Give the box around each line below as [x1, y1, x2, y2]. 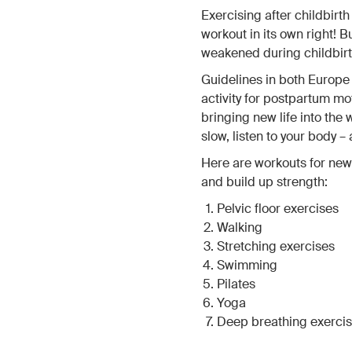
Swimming [216, 257, 277, 273]
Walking [216, 219, 262, 236]
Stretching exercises [216, 238, 335, 255]
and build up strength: [200, 174, 328, 190]
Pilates [216, 276, 255, 292]
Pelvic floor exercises [216, 200, 339, 217]
